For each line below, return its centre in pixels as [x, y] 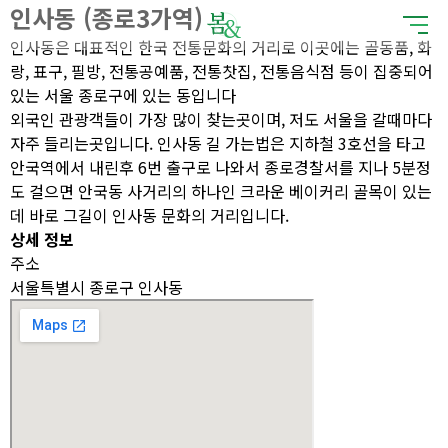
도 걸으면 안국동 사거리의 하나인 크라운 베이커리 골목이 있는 [221, 191]
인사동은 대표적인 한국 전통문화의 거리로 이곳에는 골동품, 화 [221, 47]
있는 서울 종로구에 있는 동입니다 [123, 95]
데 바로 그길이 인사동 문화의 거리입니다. [149, 215]
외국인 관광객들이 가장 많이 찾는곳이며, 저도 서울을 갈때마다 [221, 119]
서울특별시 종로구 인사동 [96, 287]
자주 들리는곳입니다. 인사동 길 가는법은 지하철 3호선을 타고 [218, 143]
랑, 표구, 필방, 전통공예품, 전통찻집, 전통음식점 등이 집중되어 [221, 71]
